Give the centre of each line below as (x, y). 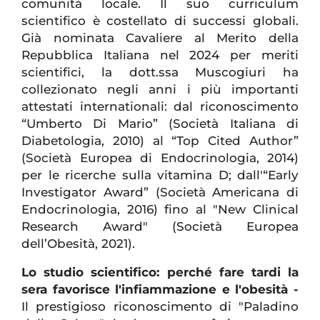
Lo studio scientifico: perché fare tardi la (160, 272)
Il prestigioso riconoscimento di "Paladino (160, 307)
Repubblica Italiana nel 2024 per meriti (160, 55)
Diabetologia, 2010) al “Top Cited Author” (160, 141)
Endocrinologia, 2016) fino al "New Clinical (160, 210)
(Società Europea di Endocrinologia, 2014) (160, 158)
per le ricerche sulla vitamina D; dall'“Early (160, 175)
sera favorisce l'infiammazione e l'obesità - (160, 290)
